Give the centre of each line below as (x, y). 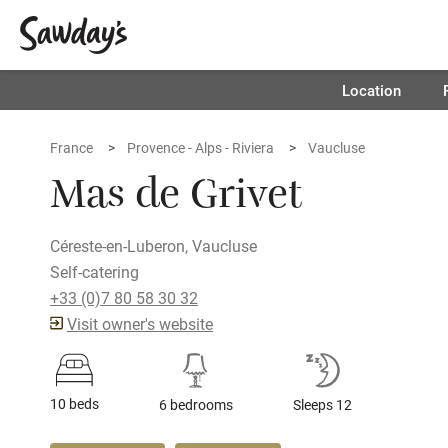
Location (371, 90)
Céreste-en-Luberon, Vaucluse (153, 245)
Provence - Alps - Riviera (200, 147)
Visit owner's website (140, 323)
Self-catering (94, 271)
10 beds (74, 403)
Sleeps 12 (322, 404)
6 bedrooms (196, 404)
